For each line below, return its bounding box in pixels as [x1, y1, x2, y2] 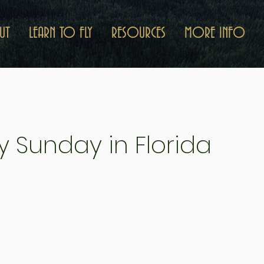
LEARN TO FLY [29, 25, 93, 42]
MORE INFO [184, 25, 245, 42]
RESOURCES [111, 25, 166, 42]
